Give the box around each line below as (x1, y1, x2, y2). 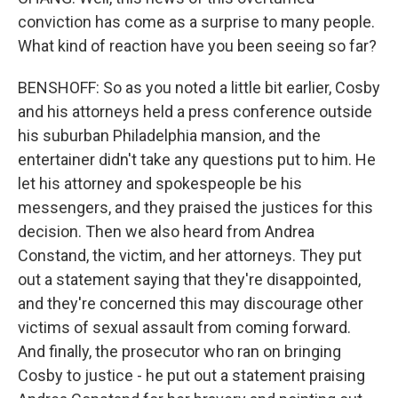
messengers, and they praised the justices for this (18, 198, 373, 217)
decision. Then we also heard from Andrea (18, 222, 314, 241)
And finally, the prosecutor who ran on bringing (18, 342, 341, 361)
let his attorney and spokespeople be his (18, 174, 302, 193)
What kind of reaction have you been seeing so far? (18, 36, 377, 55)
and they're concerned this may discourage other (18, 294, 363, 313)
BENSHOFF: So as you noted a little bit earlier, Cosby (18, 78, 380, 97)
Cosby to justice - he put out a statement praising (18, 366, 365, 385)
